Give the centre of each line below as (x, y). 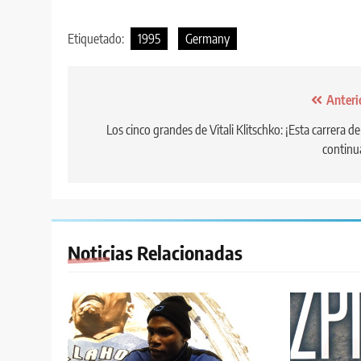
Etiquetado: (97, 38)
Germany (207, 38)
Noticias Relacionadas (155, 252)
